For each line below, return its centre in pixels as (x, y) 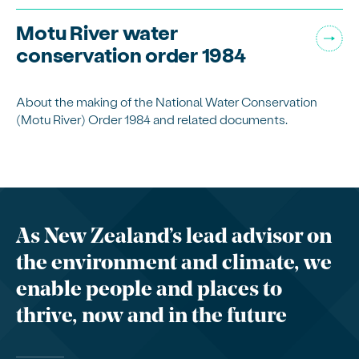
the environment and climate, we (174, 264)
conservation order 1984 (131, 54)
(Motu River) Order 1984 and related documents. (152, 119)
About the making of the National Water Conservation (167, 102)
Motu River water (97, 31)
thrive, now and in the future (152, 317)
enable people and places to (149, 291)
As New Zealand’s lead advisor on (174, 238)
